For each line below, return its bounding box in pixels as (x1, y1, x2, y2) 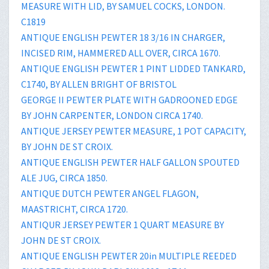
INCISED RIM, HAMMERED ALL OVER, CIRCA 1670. (21, 46, 220, 59)
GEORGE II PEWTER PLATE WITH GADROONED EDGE (21, 93, 238, 106)
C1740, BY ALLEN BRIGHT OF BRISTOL (21, 77, 177, 90)
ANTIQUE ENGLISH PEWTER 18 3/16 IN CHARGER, (21, 31, 225, 43)
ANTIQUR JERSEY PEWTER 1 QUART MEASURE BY (21, 218, 224, 231)
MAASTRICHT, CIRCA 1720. (21, 202, 128, 215)
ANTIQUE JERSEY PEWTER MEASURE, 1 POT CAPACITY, (21, 124, 246, 137)
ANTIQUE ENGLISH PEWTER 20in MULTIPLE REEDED (21, 249, 237, 262)
